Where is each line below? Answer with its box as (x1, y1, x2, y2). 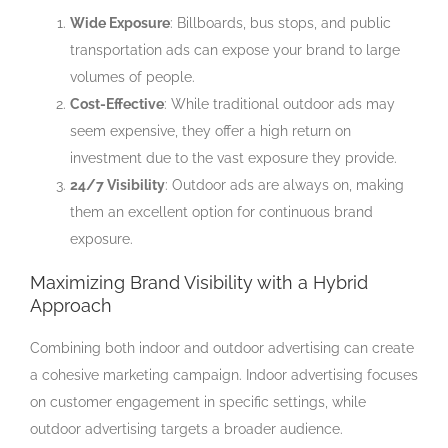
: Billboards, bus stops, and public (170, 14, 391, 31)
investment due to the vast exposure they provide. (70, 149, 397, 166)
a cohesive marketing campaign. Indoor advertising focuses (30, 366, 418, 383)
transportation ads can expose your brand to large (70, 41, 400, 58)
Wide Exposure (70, 14, 170, 31)
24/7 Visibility (70, 176, 165, 193)
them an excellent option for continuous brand (70, 203, 373, 220)
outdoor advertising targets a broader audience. (30, 420, 343, 437)
